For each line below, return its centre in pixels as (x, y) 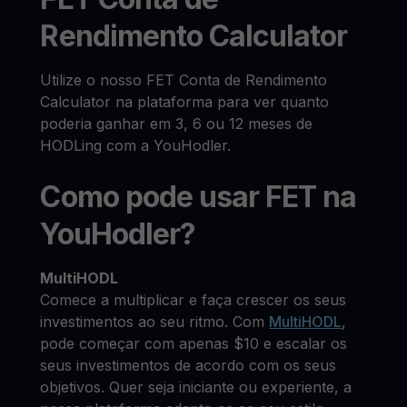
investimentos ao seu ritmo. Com (155, 322)
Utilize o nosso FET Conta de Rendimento (184, 80)
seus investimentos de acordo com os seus (189, 365)
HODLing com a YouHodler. (136, 145)
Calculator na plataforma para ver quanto (185, 102)
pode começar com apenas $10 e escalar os (194, 343)
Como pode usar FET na (199, 197)
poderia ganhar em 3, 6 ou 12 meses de (177, 124)
